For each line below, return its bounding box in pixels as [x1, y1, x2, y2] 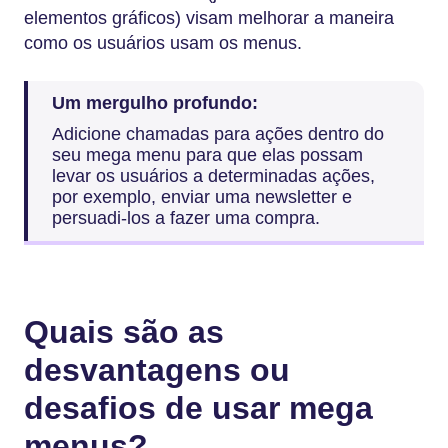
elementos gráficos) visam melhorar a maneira [24, 8, 394, 29]
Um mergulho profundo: [52, 92, 258, 113]
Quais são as [24, 314, 224, 351]
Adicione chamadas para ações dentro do [52, 124, 384, 145]
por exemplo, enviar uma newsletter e [52, 187, 352, 208]
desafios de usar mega [24, 390, 373, 427]
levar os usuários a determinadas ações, [52, 166, 375, 187]
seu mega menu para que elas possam [52, 145, 363, 166]
